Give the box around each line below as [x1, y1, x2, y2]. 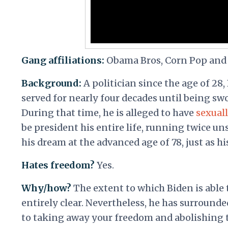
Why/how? [21, 182, 73, 194]
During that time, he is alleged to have [21, 107, 196, 119]
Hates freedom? [21, 159, 97, 172]
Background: [21, 77, 83, 90]
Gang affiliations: [21, 54, 106, 67]
